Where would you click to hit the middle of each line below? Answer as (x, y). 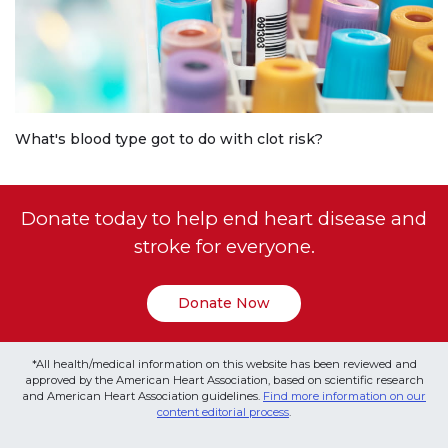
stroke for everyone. (224, 246)
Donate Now (224, 303)
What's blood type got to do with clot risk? (169, 138)
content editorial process (223, 412)
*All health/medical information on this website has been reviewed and (224, 364)
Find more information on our (344, 396)
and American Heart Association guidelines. (142, 396)
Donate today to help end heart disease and (224, 218)
